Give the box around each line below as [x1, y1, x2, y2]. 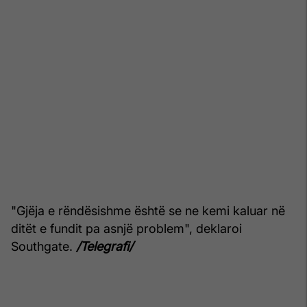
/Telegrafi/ [76, 239, 133, 254]
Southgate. [11, 239, 76, 254]
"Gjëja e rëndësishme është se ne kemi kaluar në [11, 204, 285, 219]
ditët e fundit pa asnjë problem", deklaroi [11, 221, 242, 236]
